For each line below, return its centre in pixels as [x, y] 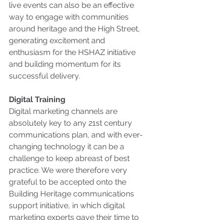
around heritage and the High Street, [75, 29]
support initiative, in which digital [68, 206]
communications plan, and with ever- [76, 135]
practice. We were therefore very [69, 170]
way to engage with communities [70, 17]
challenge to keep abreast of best [70, 159]
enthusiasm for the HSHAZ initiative [73, 53]
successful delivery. [45, 76]
